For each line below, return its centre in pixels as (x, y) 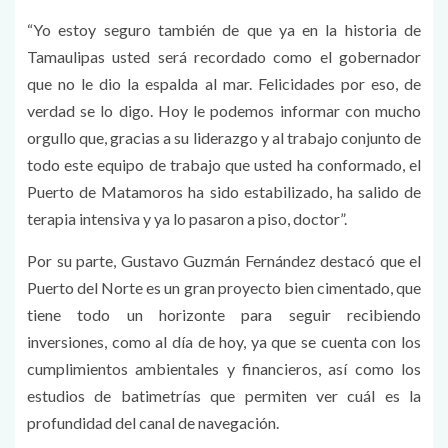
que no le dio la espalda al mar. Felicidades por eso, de (224, 83)
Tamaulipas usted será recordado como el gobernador (224, 56)
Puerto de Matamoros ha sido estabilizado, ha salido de (224, 191)
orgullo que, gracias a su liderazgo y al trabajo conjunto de (224, 137)
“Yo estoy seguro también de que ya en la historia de (224, 29)
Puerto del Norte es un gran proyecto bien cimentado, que (224, 287)
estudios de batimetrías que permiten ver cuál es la (224, 395)
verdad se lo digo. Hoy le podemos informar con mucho (224, 110)
